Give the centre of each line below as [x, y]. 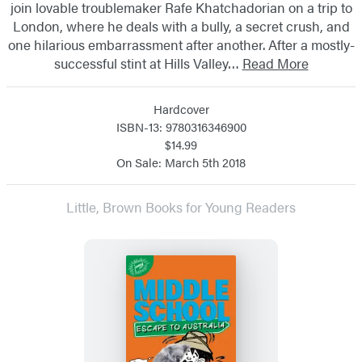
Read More [275, 63]
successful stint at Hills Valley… [148, 63]
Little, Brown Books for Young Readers [181, 206]
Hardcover [181, 108]
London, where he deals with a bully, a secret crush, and [181, 25]
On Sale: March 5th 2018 [181, 162]
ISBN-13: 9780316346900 [181, 126]
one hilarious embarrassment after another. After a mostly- [181, 44]
